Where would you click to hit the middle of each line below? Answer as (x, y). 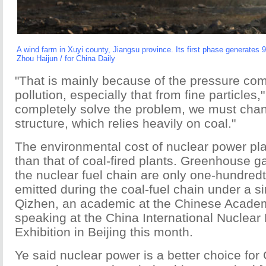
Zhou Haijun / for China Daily (66, 58)
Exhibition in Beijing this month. (104, 232)
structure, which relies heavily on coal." (125, 123)
